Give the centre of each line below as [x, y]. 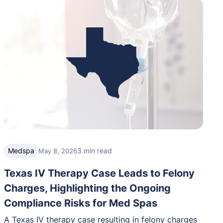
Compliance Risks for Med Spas [81, 203]
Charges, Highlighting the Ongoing [87, 188]
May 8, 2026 [58, 151]
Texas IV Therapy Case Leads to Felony [99, 173]
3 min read [95, 150]
